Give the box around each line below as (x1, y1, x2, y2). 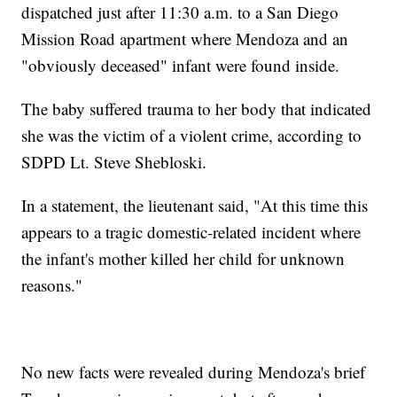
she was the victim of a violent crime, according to (21, 124, 362, 147)
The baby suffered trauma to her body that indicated (21, 97, 372, 121)
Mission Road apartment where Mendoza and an (21, 27, 349, 51)
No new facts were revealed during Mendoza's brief (21, 361, 366, 384)
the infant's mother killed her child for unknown (21, 247, 346, 270)
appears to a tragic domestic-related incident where (21, 221, 362, 244)
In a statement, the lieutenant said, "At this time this (21, 194, 369, 217)
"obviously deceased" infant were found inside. (21, 54, 340, 77)
